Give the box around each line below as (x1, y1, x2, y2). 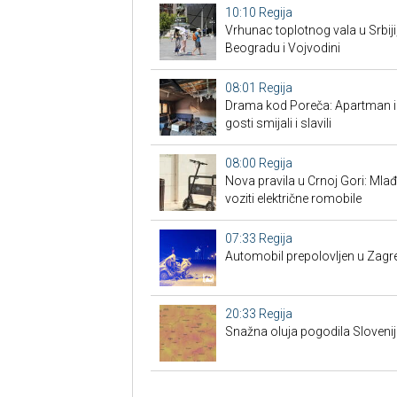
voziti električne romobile (224, 191, 362, 206)
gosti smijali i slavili (224, 116, 331, 130)
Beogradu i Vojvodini (224, 41, 340, 55)
